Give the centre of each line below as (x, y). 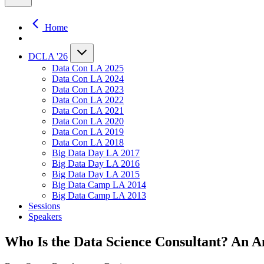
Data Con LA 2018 (88, 143)
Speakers (45, 217)
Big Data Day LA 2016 (96, 164)
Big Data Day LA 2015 (96, 174)
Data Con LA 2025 (88, 68)
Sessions (44, 206)
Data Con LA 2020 (88, 121)
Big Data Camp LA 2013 (99, 196)
